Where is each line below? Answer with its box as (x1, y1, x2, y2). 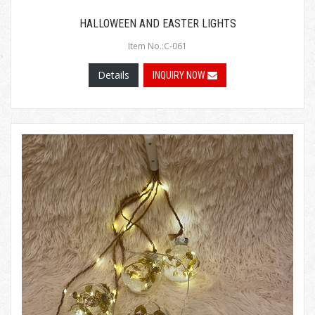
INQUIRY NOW (153, 70, 207, 82)
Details (98, 68, 129, 82)
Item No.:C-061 (128, 40, 187, 53)
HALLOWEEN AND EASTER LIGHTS (79, 17, 236, 31)
